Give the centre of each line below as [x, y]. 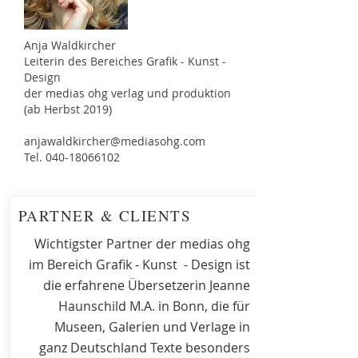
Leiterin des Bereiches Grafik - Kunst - [125, 61]
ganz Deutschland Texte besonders [144, 348]
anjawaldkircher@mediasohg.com [115, 141]
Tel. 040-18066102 [72, 157]
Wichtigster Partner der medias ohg [142, 244]
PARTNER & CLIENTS [105, 215]
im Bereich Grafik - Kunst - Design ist [139, 265]
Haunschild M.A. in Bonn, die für [154, 306]
